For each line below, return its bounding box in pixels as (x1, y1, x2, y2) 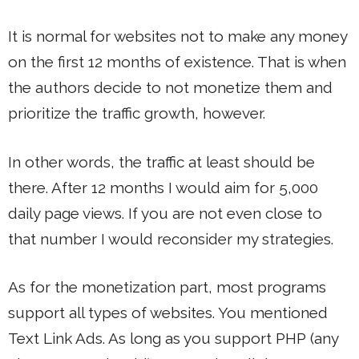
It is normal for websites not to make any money (8, 27, 347, 46)
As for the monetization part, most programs (8, 278, 326, 296)
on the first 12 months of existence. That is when (8, 53, 346, 71)
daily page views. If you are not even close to (8, 204, 322, 222)
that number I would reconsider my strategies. (8, 229, 333, 248)
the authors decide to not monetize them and (8, 79, 333, 97)
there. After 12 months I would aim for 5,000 (8, 178, 318, 196)
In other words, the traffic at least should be (8, 152, 315, 171)
